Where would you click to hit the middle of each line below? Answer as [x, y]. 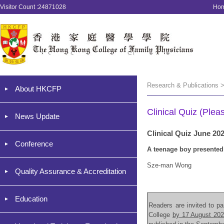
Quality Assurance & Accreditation [70, 171]
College [160, 215]
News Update [37, 116]
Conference [34, 144]
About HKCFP [38, 89]
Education [31, 199]
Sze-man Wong [170, 165]
